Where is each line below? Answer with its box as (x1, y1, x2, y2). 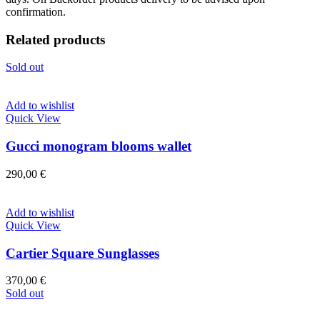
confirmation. (6, 5, 66, 18)
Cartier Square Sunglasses (6, 245, 159, 261)
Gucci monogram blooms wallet (6, 139, 191, 154)
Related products (6, 31, 105, 47)
